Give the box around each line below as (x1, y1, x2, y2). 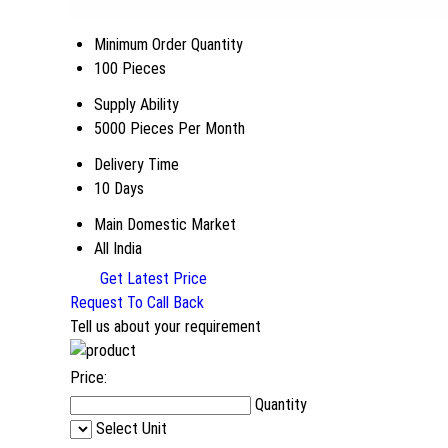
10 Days (94, 179, 144, 199)
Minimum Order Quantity (94, 35, 243, 55)
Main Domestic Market (94, 215, 236, 235)
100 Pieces (94, 59, 166, 79)
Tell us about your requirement (70, 317, 261, 337)
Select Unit (96, 419, 167, 439)
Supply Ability (94, 95, 179, 115)
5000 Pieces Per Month (94, 119, 245, 139)
